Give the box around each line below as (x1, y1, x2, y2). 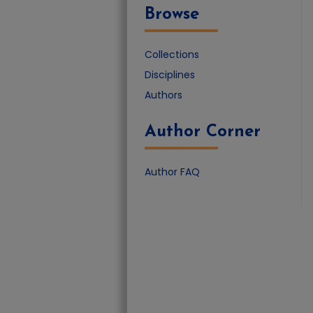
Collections (145, 48, 199, 61)
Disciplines (145, 68, 195, 82)
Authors (145, 88, 182, 102)
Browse (145, 6, 199, 23)
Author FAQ (145, 165, 200, 179)
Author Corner (145, 124, 261, 140)
